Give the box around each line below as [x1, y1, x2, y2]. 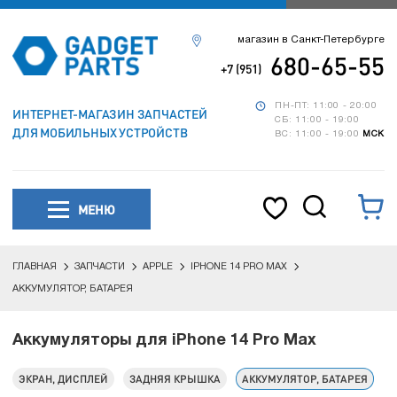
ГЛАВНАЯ [12, 262, 57, 271]
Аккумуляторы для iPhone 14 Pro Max [12, 333, 316, 348]
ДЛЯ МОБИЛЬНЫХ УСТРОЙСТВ [12, 124, 188, 140]
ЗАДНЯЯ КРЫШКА [129, 372, 221, 385]
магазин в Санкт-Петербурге [237, 35, 385, 44]
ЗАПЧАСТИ [74, 262, 125, 271]
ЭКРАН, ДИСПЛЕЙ [19, 372, 108, 385]
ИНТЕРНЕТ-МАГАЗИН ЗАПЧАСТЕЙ [12, 105, 207, 121]
